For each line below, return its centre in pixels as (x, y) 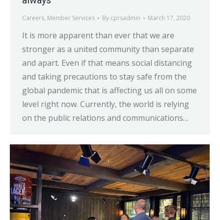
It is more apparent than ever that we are (98, 35)
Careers (33, 18)
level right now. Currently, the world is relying (106, 104)
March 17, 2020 (169, 18)
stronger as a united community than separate (108, 49)
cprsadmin (125, 18)
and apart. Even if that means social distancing (107, 63)
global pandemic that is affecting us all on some (110, 90)
